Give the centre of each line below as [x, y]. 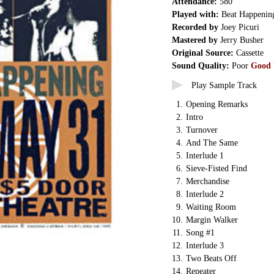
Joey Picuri [239, 27]
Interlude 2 [205, 194]
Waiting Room [211, 207]
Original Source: [203, 53]
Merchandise [208, 181]
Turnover [202, 130]
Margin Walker [212, 220]
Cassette [249, 53]
